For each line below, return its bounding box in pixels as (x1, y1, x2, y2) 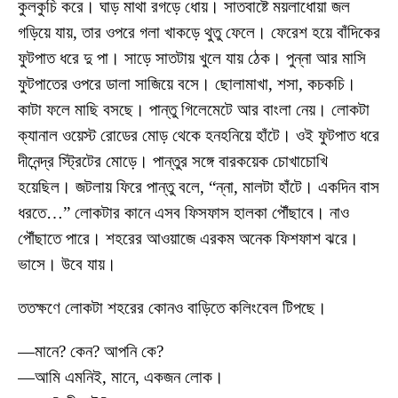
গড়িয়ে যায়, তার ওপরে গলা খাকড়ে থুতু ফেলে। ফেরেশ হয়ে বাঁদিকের (18, 23, 380, 43)
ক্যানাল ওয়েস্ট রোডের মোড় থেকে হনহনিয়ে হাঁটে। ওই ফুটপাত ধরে (18, 126, 379, 146)
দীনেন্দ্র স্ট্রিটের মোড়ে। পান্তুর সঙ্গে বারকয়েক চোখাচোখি (18, 152, 328, 171)
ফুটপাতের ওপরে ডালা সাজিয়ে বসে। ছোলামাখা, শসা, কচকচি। (18, 75, 356, 94)
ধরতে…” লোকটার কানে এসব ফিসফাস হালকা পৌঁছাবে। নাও (18, 203, 349, 223)
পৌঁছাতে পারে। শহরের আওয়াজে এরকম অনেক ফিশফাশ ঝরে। (18, 229, 359, 249)
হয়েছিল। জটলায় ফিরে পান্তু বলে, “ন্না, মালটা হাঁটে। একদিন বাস (18, 178, 379, 197)
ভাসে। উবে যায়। (18, 255, 116, 275)
